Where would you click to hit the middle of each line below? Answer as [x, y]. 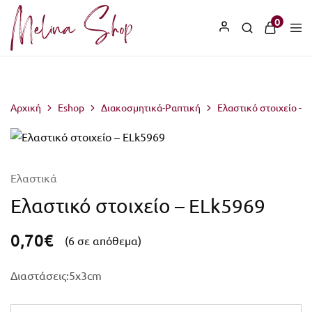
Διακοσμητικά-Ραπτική [151, 107]
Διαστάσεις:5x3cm [56, 275]
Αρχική [26, 107]
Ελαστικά [34, 178]
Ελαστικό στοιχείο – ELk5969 [138, 206]
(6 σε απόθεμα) [103, 240]
